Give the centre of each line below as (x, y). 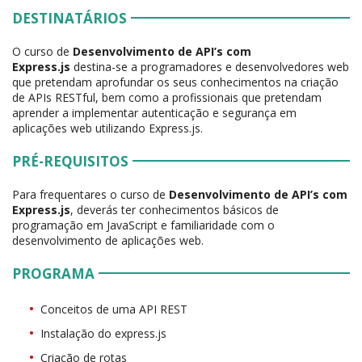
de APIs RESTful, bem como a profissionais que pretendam (167, 97)
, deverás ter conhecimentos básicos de (175, 209)
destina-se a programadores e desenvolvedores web (210, 66)
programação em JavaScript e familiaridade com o (143, 225)
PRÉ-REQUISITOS (70, 161)
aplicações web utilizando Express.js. (107, 128)
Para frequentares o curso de (90, 194)
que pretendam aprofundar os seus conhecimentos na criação (175, 82)
